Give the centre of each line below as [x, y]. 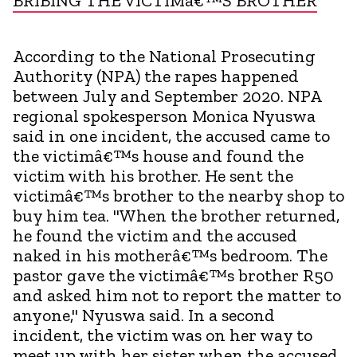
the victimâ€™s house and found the [158, 155]
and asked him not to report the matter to [177, 295]
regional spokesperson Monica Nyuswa [164, 116]
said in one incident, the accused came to [171, 135]
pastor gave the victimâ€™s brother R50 [173, 275]
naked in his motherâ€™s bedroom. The [170, 255]
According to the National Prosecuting [164, 56]
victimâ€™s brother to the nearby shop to [178, 195]
